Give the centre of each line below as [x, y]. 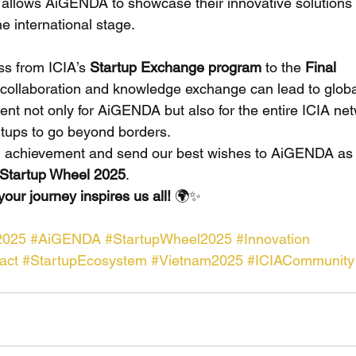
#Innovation [273, 238]
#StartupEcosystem [85, 260]
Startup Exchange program [176, 67]
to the [284, 67]
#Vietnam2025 [197, 260]
